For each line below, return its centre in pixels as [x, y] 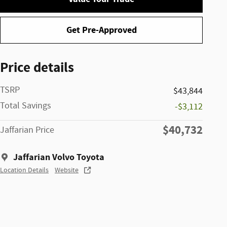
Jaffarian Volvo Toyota [59, 158]
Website [67, 171]
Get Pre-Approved [101, 30]
